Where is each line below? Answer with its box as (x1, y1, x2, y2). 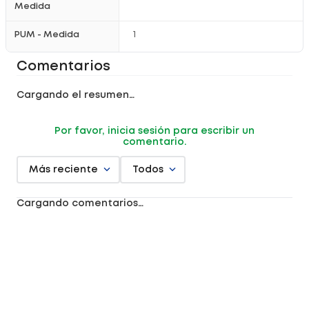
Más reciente (29, 166, 98, 174)
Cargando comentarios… (17, 199, 143, 208)
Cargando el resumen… (17, 91, 134, 99)
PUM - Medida (14, 31, 79, 39)
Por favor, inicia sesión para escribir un (54, 127, 255, 135)
